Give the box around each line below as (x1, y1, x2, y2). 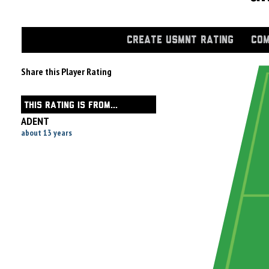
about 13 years (21, 127, 72, 138)
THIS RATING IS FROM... (24, 101, 118, 109)
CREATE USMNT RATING (127, 35, 234, 45)
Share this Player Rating (21, 65, 112, 77)
